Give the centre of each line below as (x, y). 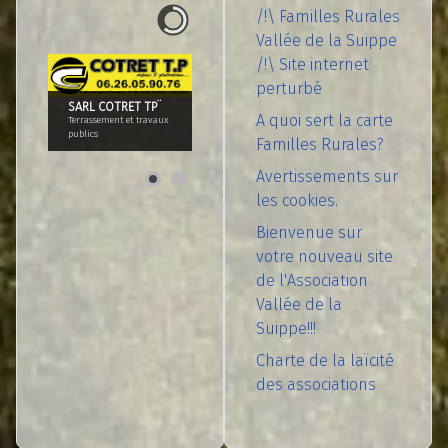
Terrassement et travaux (118, 119)
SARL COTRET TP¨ (114, 106)
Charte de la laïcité (325, 360)
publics (83, 133)
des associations (316, 384)
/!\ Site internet (312, 64)
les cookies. (297, 200)
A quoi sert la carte (324, 120)
